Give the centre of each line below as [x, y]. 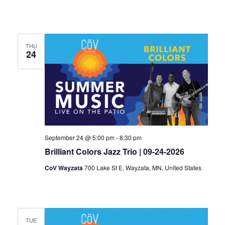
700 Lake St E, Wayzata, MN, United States [143, 167]
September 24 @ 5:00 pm [79, 137]
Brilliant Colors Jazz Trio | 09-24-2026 [114, 151]
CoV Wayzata [64, 167]
